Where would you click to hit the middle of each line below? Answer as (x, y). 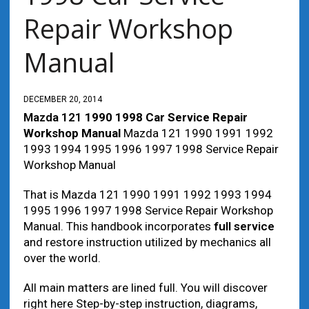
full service (244, 226)
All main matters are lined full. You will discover (145, 288)
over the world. (62, 258)
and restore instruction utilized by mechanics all (147, 242)
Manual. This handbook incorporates (118, 226)
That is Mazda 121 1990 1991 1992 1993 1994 (147, 195)
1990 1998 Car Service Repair (165, 117)
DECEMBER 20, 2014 (62, 99)
